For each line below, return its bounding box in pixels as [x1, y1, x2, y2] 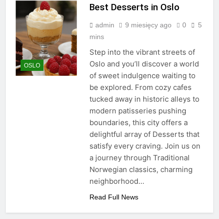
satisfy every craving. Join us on [89, 141, 200, 151]
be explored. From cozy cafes [89, 83, 192, 92]
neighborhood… [89, 176, 144, 186]
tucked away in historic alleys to [89, 94, 199, 104]
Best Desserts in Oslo [89, 1, 179, 13]
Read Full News [89, 193, 138, 201]
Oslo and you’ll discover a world [89, 59, 199, 69]
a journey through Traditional [89, 153, 190, 163]
